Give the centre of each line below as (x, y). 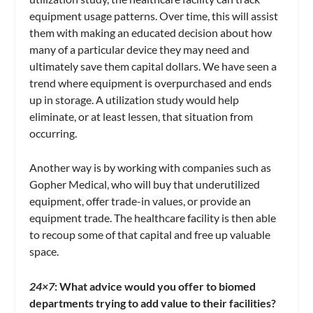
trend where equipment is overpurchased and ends (151, 82)
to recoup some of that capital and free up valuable (150, 235)
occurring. (53, 133)
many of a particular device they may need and (140, 49)
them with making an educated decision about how (151, 32)
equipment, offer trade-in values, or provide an (140, 201)
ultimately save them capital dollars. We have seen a (153, 66)
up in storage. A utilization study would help (134, 99)
